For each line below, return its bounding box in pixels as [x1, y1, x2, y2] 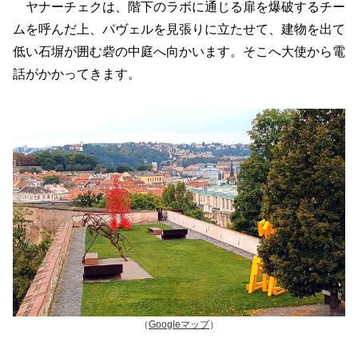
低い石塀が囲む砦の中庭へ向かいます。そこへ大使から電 [13, 45, 345, 59]
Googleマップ [149, 318, 209, 330]
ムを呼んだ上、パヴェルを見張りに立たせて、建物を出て [13, 22, 345, 37]
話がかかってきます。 [13, 67, 141, 82]
